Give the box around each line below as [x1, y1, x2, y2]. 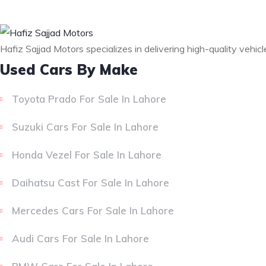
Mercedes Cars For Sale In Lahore [12, 204, 174, 217]
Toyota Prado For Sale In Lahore [12, 93, 166, 106]
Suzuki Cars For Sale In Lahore [12, 121, 159, 134]
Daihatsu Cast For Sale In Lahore [12, 176, 169, 189]
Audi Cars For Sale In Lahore [12, 232, 149, 245]
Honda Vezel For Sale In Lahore [12, 148, 161, 161]
